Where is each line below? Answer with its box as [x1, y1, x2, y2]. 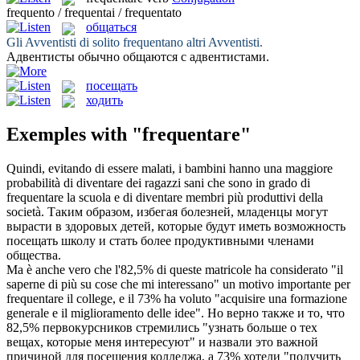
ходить [86, 92, 123, 107]
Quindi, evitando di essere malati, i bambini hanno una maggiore [6, 161, 333, 175]
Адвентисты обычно [6, 49, 123, 63]
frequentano [123, 35, 183, 49]
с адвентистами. [178, 49, 269, 63]
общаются [123, 49, 178, 63]
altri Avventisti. [183, 35, 263, 49]
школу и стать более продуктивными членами [58, 233, 314, 247]
